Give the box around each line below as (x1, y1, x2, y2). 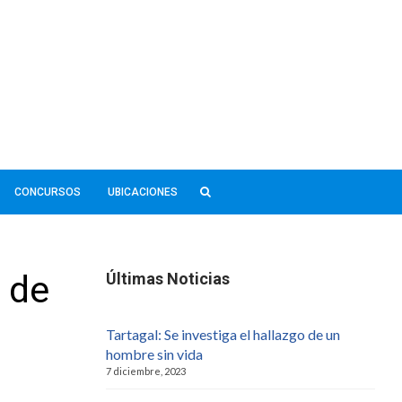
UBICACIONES (107, 185, 178, 198)
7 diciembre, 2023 (106, 364, 186, 377)
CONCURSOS (13, 185, 81, 198)
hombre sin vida (106, 345, 203, 363)
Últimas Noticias (106, 268, 230, 288)
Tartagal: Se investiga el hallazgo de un (106, 325, 340, 343)
